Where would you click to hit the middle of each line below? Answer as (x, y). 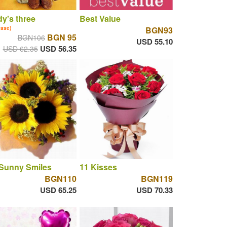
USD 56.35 (58, 48)
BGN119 (157, 179)
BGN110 (60, 179)
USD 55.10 (154, 41)
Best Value (100, 18)
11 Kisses (98, 167)
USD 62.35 (20, 48)
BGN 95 (62, 37)
